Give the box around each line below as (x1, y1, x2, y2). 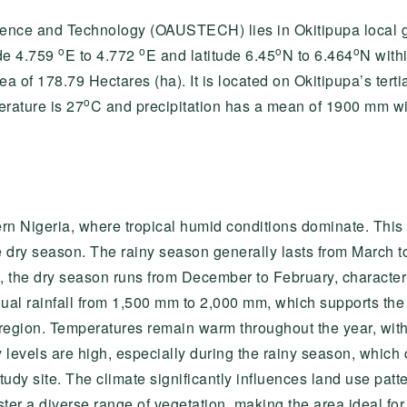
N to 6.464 (282, 45, 353, 65)
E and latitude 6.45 (145, 45, 275, 65)
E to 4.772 (65, 45, 139, 65)
